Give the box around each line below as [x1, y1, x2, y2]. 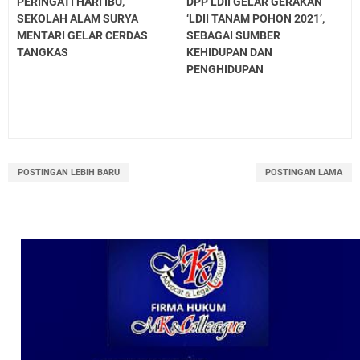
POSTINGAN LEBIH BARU [18, 167, 120, 178]
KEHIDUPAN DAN [186, 46, 273, 59]
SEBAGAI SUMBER [186, 29, 281, 43]
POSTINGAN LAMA [265, 167, 342, 178]
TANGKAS [17, 46, 68, 59]
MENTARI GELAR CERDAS [17, 29, 148, 43]
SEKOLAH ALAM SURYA [17, 12, 138, 26]
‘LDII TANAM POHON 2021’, [186, 12, 325, 26]
